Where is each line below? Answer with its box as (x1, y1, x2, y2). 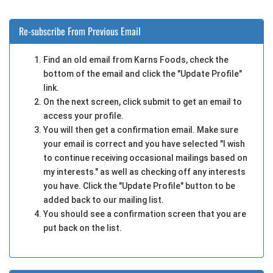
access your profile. (43, 111, 124, 121)
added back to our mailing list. (43, 195, 164, 205)
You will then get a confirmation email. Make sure (43, 125, 238, 135)
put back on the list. (43, 223, 122, 233)
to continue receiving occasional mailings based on (43, 153, 247, 163)
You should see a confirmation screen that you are (43, 209, 246, 219)
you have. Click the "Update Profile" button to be (43, 181, 235, 191)
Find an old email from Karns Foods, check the (43, 55, 229, 65)
